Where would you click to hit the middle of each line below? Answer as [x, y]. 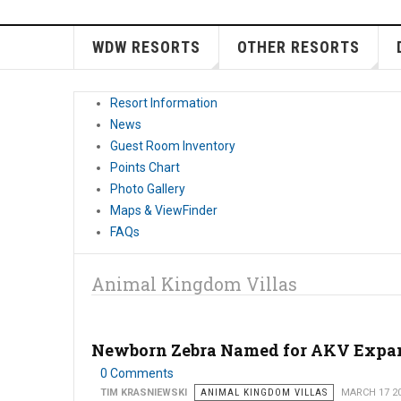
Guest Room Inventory [173, 146]
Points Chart [145, 167]
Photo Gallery [148, 189]
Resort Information [164, 103]
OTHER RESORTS [298, 47]
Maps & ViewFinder [164, 210]
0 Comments [137, 373]
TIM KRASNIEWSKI [144, 392]
